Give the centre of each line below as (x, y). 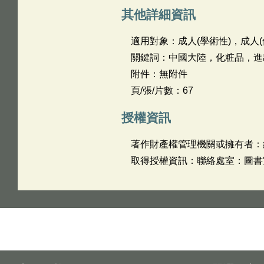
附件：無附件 (159, 74)
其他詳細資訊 (158, 14)
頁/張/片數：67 (162, 90)
